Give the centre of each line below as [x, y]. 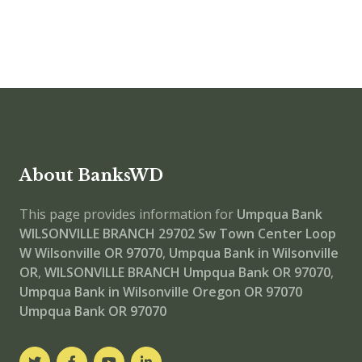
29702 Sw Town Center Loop [247, 233]
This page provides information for [128, 214]
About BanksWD [91, 175]
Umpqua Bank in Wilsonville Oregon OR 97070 [161, 291]
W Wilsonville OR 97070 [91, 253]
